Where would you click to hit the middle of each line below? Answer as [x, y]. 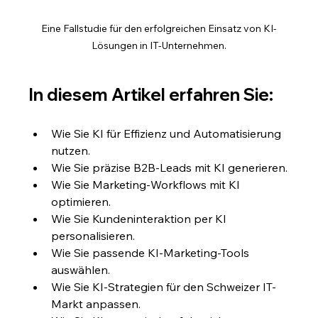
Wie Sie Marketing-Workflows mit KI [147, 185]
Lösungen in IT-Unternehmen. [159, 46]
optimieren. [81, 202]
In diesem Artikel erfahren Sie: [151, 95]
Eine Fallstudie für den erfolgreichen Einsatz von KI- [159, 29]
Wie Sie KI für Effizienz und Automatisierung [168, 134]
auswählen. [81, 270]
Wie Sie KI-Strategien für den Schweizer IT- [164, 287]
